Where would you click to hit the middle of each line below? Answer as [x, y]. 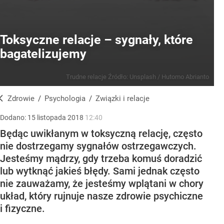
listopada [51, 118]
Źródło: [119, 77]
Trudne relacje [87, 77]
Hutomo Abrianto [185, 77]
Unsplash [143, 77]
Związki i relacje [125, 98]
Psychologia [67, 98]
